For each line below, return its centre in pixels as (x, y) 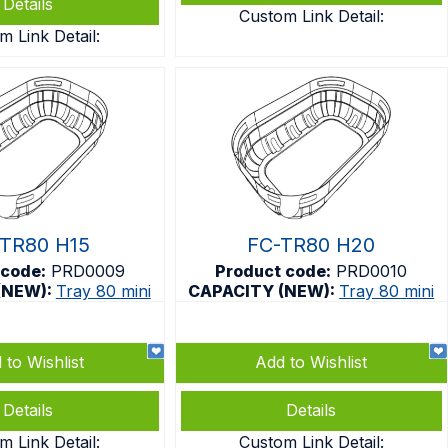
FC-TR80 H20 (311, 245)
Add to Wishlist (311, 362)
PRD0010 (372, 271)
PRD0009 (88, 271)
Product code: (273, 271)
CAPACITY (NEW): (264, 291)
